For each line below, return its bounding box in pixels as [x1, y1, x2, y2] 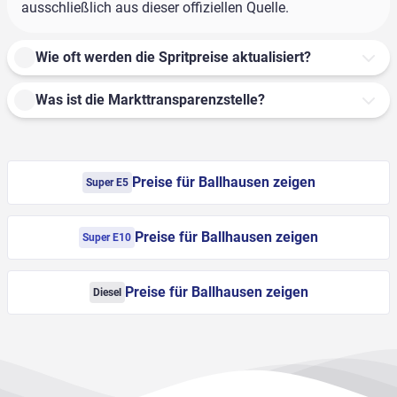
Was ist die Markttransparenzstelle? [35, 91, 265, 109]
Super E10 [82, 231, 131, 245]
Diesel [92, 286, 121, 300]
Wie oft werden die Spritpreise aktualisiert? [35, 49, 311, 66]
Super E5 [85, 176, 128, 190]
